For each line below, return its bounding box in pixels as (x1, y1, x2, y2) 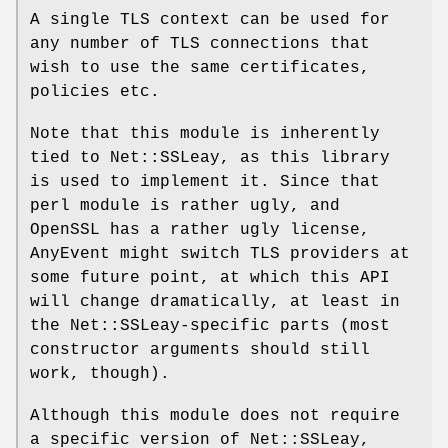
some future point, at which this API (30, 268, 390, 287)
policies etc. (30, 82, 160, 101)
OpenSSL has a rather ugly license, (30, 220, 370, 239)
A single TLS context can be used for (30, 10, 390, 29)
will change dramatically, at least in (30, 292, 400, 311)
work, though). (30, 364, 170, 383)
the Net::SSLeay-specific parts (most (30, 316, 390, 335)
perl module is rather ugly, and (30, 196, 340, 215)
